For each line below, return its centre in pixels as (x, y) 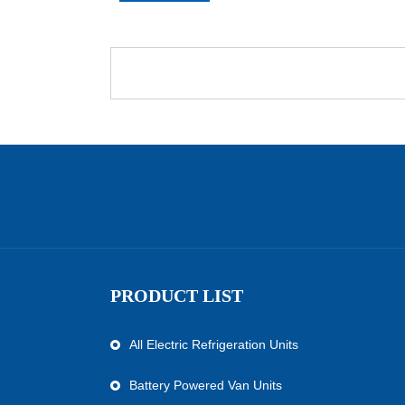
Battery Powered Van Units (206, 385)
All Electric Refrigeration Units (214, 344)
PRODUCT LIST (177, 296)
